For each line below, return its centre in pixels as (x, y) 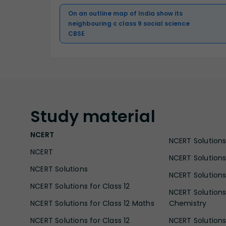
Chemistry (188, 203)
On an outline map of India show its (125, 13)
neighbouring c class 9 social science (129, 23)
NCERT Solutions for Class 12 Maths (92, 203)
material (119, 116)
